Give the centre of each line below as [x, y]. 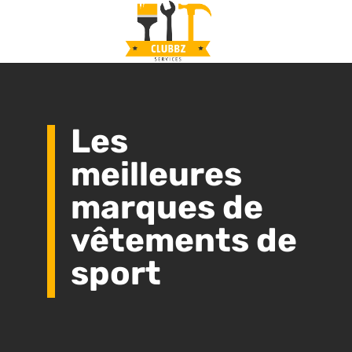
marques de [167, 207]
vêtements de [184, 240]
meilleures [156, 174]
